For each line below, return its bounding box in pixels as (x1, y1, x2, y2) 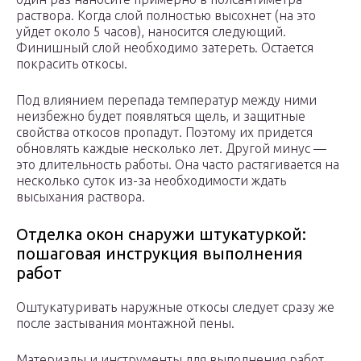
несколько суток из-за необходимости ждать (16, 173, 286, 189)
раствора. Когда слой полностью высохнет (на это (16, 8, 316, 23)
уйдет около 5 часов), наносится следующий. (16, 24, 286, 39)
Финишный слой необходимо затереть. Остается (16, 40, 313, 56)
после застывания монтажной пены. (16, 316, 234, 331)
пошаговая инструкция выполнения (16, 244, 303, 263)
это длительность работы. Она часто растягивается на (16, 157, 339, 172)
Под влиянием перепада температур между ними (16, 93, 317, 108)
